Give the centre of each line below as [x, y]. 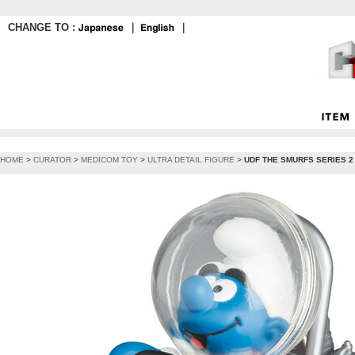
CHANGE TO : [43, 27]
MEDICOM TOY [109, 160]
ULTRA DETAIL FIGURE [191, 160]
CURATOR [52, 160]
